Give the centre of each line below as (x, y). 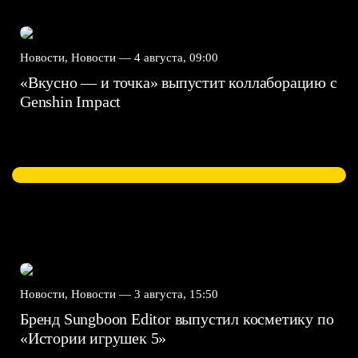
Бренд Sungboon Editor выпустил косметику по (177, 318)
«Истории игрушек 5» (95, 338)
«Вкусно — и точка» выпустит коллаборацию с (179, 82)
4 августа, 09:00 (176, 57)
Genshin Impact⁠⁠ (72, 101)
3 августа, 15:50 (176, 294)
